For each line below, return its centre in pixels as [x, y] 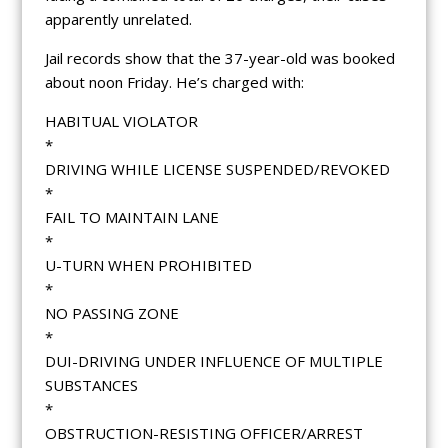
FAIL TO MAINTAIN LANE [131, 216]
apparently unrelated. [118, 18]
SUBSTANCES [91, 384]
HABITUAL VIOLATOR [121, 120]
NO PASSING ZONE [111, 312]
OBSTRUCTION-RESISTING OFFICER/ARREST [203, 432]
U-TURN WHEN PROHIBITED [148, 264]
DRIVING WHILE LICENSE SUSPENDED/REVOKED [217, 168]
